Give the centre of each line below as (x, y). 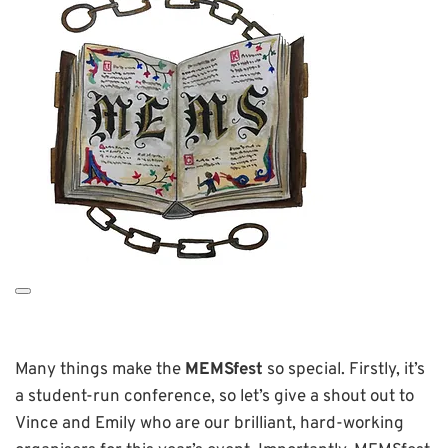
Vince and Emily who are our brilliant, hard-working (209, 423)
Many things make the (100, 369)
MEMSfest (224, 369)
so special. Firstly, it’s (344, 369)
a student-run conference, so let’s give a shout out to (214, 396)
